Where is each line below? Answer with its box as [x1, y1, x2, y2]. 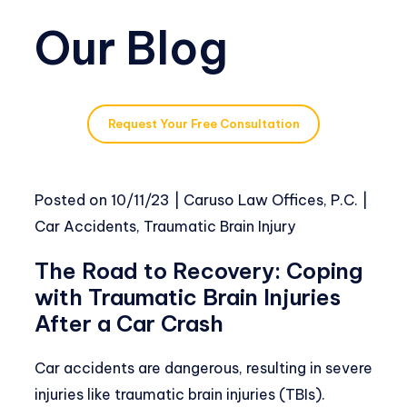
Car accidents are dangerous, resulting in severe [35, 358, 372, 377]
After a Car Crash [35, 309, 223, 337]
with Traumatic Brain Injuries [35, 283, 341, 311]
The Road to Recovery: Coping [35, 256, 363, 284]
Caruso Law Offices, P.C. [184, 190, 358, 209]
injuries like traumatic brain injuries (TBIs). [35, 384, 325, 403]
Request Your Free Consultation [107, 116, 300, 132]
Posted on [35, 190, 111, 209]
